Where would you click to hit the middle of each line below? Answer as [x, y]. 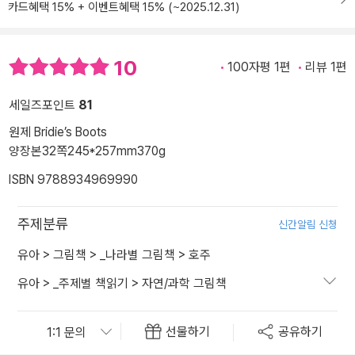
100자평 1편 [259, 67]
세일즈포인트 [44, 105]
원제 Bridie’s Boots [58, 132]
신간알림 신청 [308, 225]
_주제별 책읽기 [91, 284]
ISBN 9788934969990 [73, 180]
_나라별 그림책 [137, 255]
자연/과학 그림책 [184, 284]
